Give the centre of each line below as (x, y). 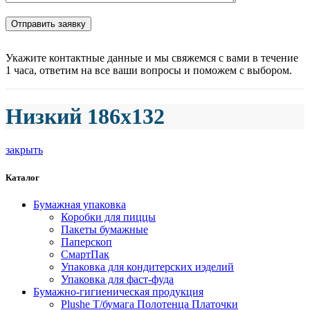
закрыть (24, 150)
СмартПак (85, 254)
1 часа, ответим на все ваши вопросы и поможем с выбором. (149, 70)
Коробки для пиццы (108, 217)
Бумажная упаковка (80, 204)
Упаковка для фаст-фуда (117, 279)
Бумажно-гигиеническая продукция (118, 291)
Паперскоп (86, 241)
